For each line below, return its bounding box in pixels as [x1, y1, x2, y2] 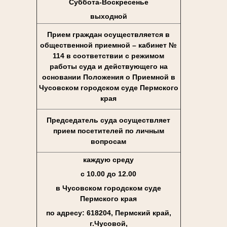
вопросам [91, 137, 126, 145]
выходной [90, 12, 127, 20]
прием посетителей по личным [53, 126, 164, 135]
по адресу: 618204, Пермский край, [46, 208, 171, 217]
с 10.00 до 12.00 [81, 169, 136, 178]
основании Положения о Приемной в [42, 72, 175, 81]
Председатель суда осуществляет [47, 116, 170, 124]
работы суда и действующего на [49, 62, 168, 70]
